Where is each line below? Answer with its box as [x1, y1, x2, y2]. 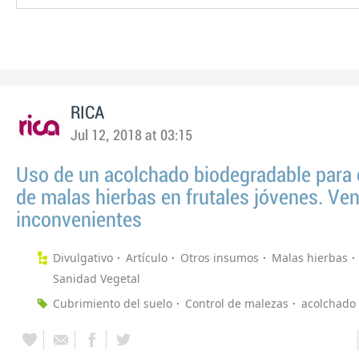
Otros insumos [180, 250, 259, 265]
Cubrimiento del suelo [53, 296, 172, 311]
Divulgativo [53, 250, 113, 265]
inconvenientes [16, 209, 142, 232]
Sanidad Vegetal [53, 271, 140, 286]
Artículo [126, 250, 167, 265]
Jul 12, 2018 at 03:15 [71, 128, 192, 143]
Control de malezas [185, 296, 288, 311]
